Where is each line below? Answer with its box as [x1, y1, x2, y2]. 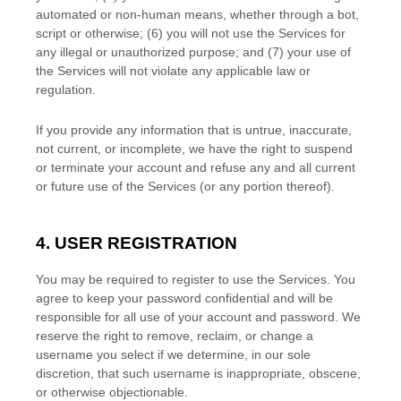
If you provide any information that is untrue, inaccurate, [36, 122, 352, 137]
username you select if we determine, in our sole [36, 347, 311, 363]
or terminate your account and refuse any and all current [36, 159, 355, 175]
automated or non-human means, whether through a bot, [36, 6, 359, 21]
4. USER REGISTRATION [36, 234, 237, 253]
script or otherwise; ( [36, 25, 151, 40]
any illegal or [36, 44, 111, 59]
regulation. [36, 81, 96, 97]
